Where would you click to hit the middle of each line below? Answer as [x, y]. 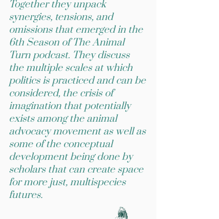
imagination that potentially [70, 106]
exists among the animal [63, 119]
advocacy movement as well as [77, 131]
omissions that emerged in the [76, 30]
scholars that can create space [76, 170]
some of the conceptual [61, 144]
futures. [26, 195]
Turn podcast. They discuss [69, 55]
